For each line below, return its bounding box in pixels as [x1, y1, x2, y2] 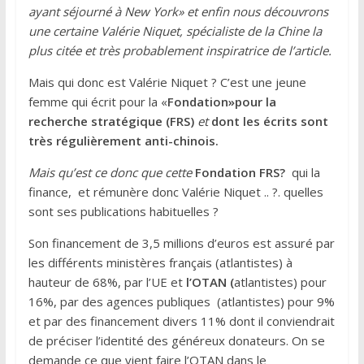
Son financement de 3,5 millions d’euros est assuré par [28, 234, 335, 251]
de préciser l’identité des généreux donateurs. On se [28, 331, 325, 349]
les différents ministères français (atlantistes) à [28, 253, 292, 271]
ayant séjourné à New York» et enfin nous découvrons [28, 2, 328, 19]
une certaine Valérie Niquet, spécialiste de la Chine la [28, 22, 322, 39]
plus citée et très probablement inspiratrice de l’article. [28, 41, 335, 58]
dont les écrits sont [210, 112, 331, 129]
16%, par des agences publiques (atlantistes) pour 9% [28, 292, 335, 310]
